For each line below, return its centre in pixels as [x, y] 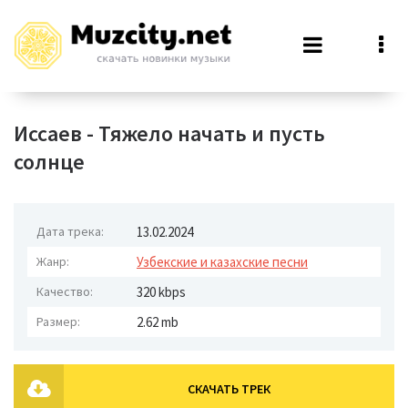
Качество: [65, 291]
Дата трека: [70, 231]
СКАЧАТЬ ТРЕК [229, 389]
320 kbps [161, 292]
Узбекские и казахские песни [222, 262]
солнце [49, 162]
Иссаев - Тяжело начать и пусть [169, 133]
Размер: [58, 321]
